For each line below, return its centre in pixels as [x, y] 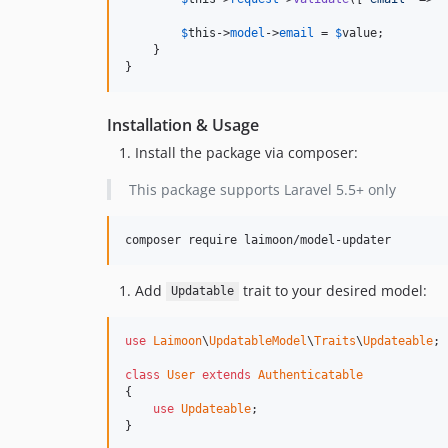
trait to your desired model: [332, 290]
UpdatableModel [258, 340]
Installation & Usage [183, 124]
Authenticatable [310, 374]
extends [226, 374]
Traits [335, 340]
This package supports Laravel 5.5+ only [262, 189]
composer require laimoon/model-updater [258, 239]
